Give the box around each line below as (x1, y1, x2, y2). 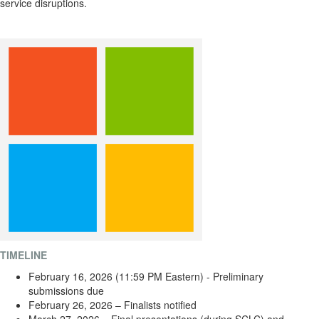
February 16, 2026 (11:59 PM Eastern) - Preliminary (28, 269, 263, 284)
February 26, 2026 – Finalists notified (28, 298, 197, 313)
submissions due (28, 283, 107, 298)
